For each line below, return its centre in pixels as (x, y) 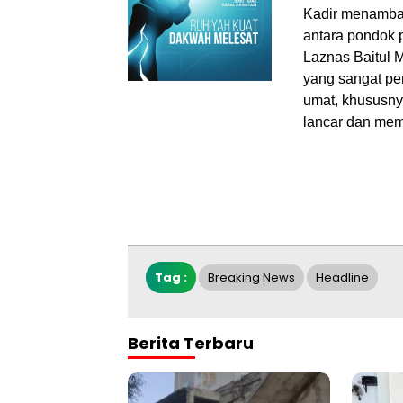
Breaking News (251, 277)
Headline (342, 277)
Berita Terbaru (191, 343)
